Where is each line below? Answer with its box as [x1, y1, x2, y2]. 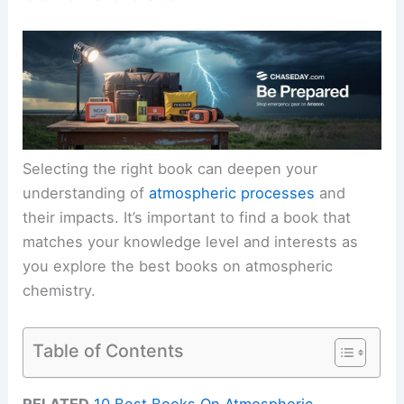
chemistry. [23, 281, 96, 300]
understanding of [23, 184, 150, 203]
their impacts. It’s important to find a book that [23, 208, 352, 227]
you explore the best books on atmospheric [23, 257, 334, 276]
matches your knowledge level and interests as [23, 233, 359, 252]
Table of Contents [32, 339, 185, 362]
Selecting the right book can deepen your [23, 160, 318, 179]
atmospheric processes [149, 184, 316, 203]
